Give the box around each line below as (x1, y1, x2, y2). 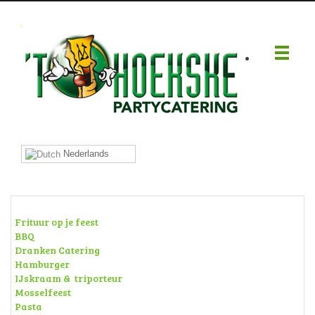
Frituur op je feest (15, 215, 98, 229)
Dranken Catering (15, 243, 100, 257)
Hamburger (15, 257, 70, 271)
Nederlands (60, 148, 109, 159)
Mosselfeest (15, 285, 71, 300)
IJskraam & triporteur (15, 271, 122, 285)
